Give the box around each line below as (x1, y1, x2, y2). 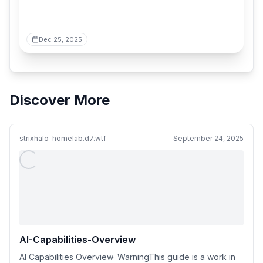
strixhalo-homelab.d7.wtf (19, 134, 106, 143)
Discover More (9, 92, 110, 109)
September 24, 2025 (173, 134, 244, 143)
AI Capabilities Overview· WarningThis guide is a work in (19, 252, 235, 262)
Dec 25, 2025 (39, 35, 82, 43)
